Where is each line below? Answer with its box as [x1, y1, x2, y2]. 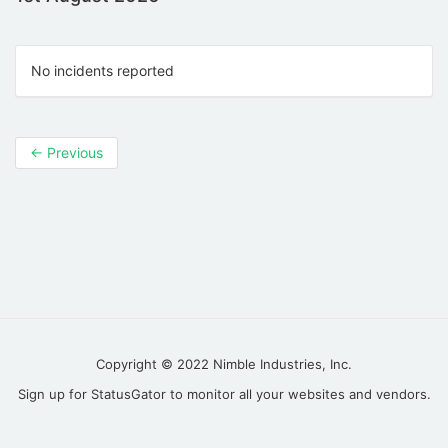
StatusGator [90, 386, 166, 402]
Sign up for [17, 386, 91, 402]
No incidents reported [31, 62, 174, 80]
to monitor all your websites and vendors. [165, 386, 431, 402]
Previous [43, 144, 103, 162]
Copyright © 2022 [96, 356, 213, 372]
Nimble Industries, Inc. [213, 356, 352, 372]
